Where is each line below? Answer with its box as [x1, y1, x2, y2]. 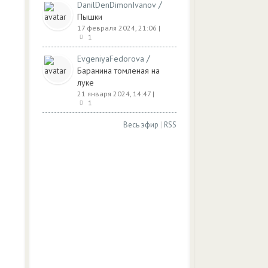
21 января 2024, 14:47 [77, 89, 151, 98]
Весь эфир [123, 120, 159, 130]
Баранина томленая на [77, 65, 160, 76]
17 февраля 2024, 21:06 [77, 23, 157, 32]
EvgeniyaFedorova [77, 53, 144, 64]
